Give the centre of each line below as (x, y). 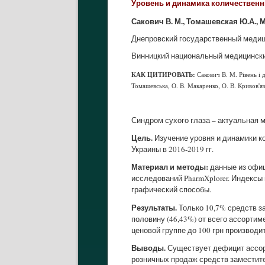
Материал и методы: (170, 167)
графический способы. (171, 190)
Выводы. (148, 248)
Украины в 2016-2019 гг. (172, 149)
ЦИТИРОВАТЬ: (172, 75)
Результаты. (154, 207)
